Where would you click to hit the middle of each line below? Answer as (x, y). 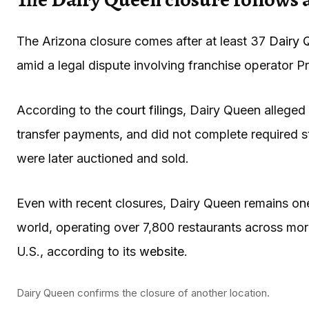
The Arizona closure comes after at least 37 (143, 41)
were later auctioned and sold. (103, 158)
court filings (149, 110)
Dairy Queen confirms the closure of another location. (143, 292)
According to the (66, 110)
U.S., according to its (78, 251)
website (162, 251)
